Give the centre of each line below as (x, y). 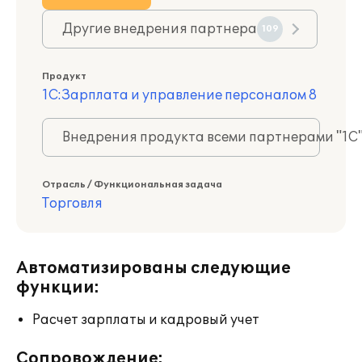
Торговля (72, 204)
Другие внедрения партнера (160, 29)
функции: (58, 288)
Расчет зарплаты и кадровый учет (146, 320)
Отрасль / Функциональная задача (132, 185)
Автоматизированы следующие (154, 268)
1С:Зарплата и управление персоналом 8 (179, 95)
